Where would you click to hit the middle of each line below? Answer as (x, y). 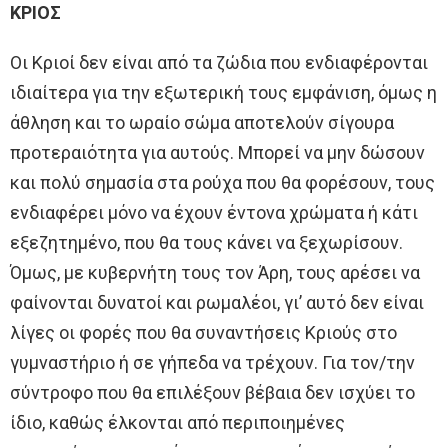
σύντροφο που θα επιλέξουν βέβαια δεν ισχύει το (212, 392)
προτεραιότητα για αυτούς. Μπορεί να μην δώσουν (217, 152)
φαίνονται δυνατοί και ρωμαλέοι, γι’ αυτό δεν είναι (217, 302)
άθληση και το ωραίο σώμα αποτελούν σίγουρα (202, 122)
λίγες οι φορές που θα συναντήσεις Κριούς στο (203, 332)
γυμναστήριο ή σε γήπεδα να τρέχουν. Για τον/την (212, 362)
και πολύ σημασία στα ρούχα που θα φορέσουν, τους (222, 182)
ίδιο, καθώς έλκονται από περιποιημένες (177, 422)
